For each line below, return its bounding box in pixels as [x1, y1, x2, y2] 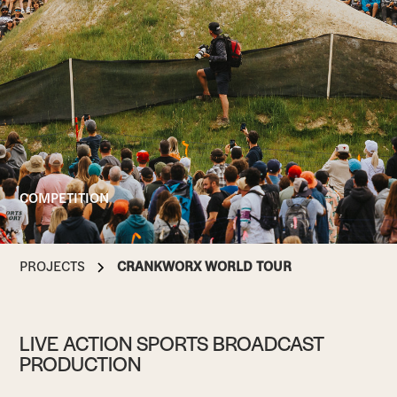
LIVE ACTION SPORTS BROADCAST [19, 328, 324, 357]
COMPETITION [19, 186, 110, 207]
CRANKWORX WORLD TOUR [116, 254, 292, 276]
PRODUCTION [19, 348, 142, 378]
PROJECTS [19, 254, 86, 276]
